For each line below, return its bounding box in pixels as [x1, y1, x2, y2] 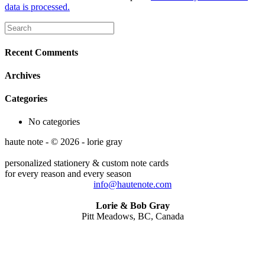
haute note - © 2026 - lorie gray [5, 137, 122, 147]
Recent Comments [5, 47, 78, 57]
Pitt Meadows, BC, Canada [81, 211, 184, 222]
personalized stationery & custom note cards [5, 158, 169, 169]
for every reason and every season [5, 169, 131, 179]
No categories [28, 117, 80, 127]
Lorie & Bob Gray [95, 201, 170, 211]
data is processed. [5, 2, 70, 12]
